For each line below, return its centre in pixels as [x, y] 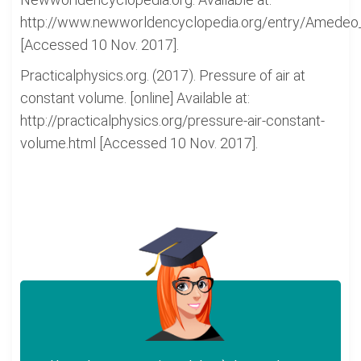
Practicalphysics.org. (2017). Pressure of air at [163, 75]
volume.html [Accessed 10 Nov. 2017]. [139, 143]
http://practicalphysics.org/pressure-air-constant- [172, 120]
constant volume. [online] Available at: [135, 98]
